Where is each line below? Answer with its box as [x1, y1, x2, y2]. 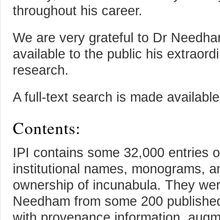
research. [13, 62, 69, 78]
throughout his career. [13, 2, 142, 18]
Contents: [13, 116, 81, 139]
